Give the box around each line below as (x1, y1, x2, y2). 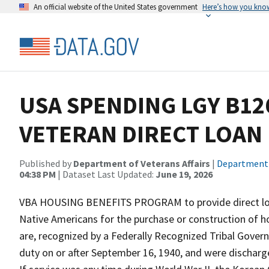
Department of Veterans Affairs (73, 157, 210, 169)
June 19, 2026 (156, 168, 213, 180)
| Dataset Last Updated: (56, 168, 156, 180)
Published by (19, 157, 73, 169)
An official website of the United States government (34, 2, 198, 11)
